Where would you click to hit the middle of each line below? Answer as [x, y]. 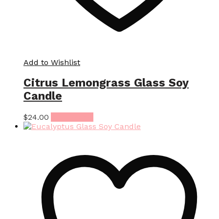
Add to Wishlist [52, 63]
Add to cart [72, 117]
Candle [43, 96]
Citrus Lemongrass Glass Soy [106, 83]
